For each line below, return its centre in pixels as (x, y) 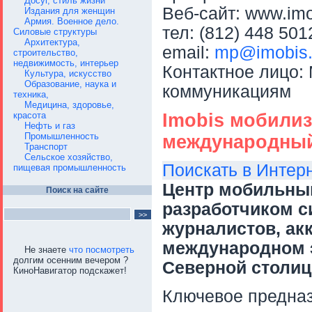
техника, (31, 94)
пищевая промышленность (70, 167)
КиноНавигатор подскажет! (70, 271)
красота (30, 115)
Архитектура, (52, 42)
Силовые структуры (55, 32)
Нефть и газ (50, 126)
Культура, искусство (68, 73)
